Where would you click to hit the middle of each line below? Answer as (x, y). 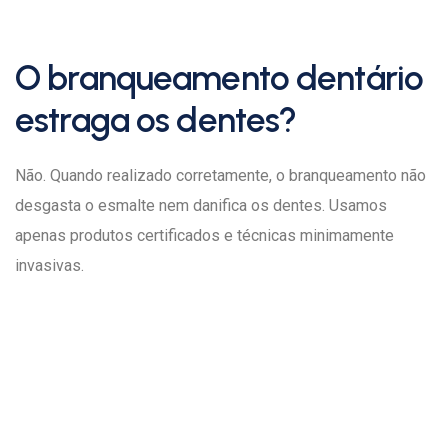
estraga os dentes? (156, 120)
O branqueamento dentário (219, 78)
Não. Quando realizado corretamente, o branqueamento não (220, 175)
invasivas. (49, 265)
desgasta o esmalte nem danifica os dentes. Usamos (201, 205)
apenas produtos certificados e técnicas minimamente (204, 235)
